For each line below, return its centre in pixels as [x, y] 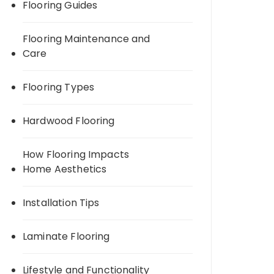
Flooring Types [59, 87]
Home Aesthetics [65, 169]
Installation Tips [61, 203]
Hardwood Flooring [69, 121]
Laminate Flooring [66, 236]
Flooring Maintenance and [87, 39]
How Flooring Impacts [76, 154]
